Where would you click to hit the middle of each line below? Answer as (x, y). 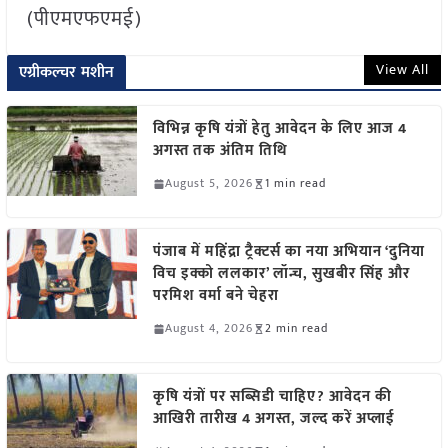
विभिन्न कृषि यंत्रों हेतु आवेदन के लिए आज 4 (279, 129)
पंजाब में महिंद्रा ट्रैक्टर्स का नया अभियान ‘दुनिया (288, 252)
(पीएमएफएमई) (84, 19)
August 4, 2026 (208, 328)
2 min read (296, 328)
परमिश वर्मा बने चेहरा (215, 296)
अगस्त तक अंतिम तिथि (220, 151)
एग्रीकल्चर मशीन (66, 73)
